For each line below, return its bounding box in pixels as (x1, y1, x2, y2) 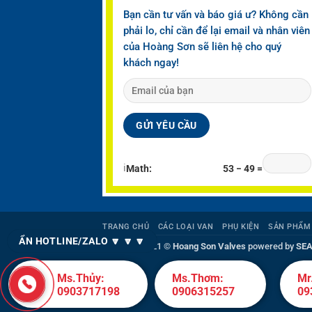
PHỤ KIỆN (222, 222, 260, 232)
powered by (246, 241, 296, 252)
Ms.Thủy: (57, 272, 104, 285)
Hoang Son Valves (173, 241, 246, 252)
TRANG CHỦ (102, 222, 150, 232)
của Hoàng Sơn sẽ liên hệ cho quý (123, 40, 281, 53)
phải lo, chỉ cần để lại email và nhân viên (123, 24, 310, 37)
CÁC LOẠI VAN (157, 222, 214, 232)
